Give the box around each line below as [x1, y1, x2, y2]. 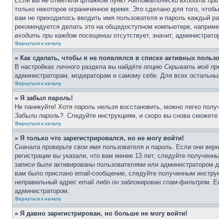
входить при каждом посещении [15, 32, 111, 39]
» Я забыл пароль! [15, 94, 73, 102]
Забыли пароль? [15, 112, 63, 119]
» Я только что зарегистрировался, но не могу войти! [15, 134, 184, 142]
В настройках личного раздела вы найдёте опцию [15, 63, 164, 70]
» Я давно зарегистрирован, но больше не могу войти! [15, 210, 187, 217]
